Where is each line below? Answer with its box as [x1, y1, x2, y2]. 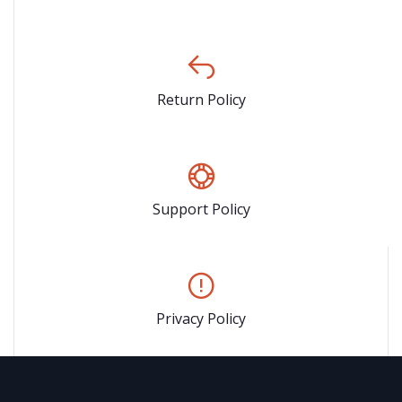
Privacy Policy [156, 308, 246, 328]
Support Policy [153, 198, 250, 219]
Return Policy [157, 89, 246, 109]
